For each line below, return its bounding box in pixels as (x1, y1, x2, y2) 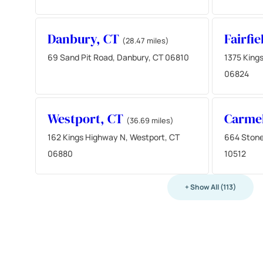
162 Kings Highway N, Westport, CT (48, 131, 180, 143)
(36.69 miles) (126, 114, 174, 126)
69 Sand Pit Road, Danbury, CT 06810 (48, 51, 189, 63)
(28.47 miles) (122, 35, 169, 46)
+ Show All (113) (185, 181, 236, 192)
